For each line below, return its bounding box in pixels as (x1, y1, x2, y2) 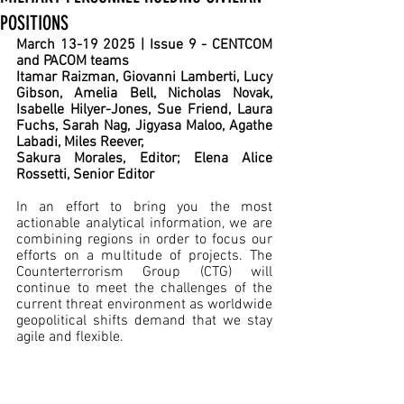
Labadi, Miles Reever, (16, 133, 143, 151)
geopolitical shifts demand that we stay (16, 312, 272, 330)
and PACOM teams (16, 52, 129, 70)
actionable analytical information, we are (16, 215, 272, 233)
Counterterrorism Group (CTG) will (16, 263, 272, 281)
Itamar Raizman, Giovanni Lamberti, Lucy (16, 69, 272, 87)
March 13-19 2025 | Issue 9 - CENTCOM (16, 36, 272, 54)
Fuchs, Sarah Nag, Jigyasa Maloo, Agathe (16, 117, 272, 135)
